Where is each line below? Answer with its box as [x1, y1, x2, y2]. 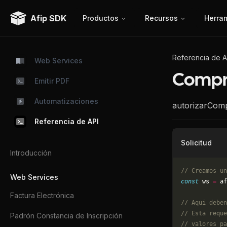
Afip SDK [30, 13, 66, 23]
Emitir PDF [34, 77, 69, 85]
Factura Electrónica [10, 191, 74, 200]
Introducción [10, 148, 52, 157]
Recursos [145, 13, 178, 22]
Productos [83, 13, 119, 22]
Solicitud [181, 138, 212, 147]
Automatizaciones [34, 97, 98, 105]
